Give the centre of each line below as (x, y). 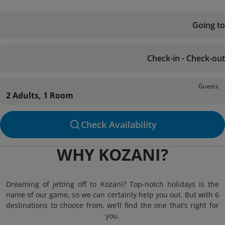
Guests (208, 86)
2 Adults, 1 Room (40, 95)
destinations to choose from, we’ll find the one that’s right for (113, 205)
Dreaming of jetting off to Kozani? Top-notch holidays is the (113, 184)
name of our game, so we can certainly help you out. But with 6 (113, 195)
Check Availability (119, 125)
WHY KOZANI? (113, 154)
